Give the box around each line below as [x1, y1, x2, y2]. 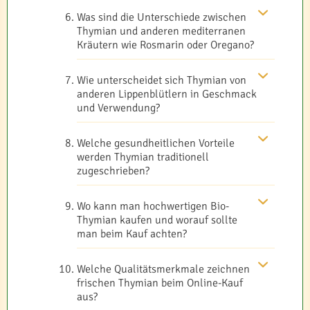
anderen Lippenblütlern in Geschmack [77, 86, 257, 101]
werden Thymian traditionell [77, 149, 209, 164]
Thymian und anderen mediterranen [77, 24, 246, 38]
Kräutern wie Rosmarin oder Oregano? [77, 37, 254, 52]
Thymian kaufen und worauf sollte [77, 212, 237, 227]
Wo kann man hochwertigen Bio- [77, 199, 229, 213]
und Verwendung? [77, 100, 160, 115]
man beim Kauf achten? [77, 226, 187, 241]
